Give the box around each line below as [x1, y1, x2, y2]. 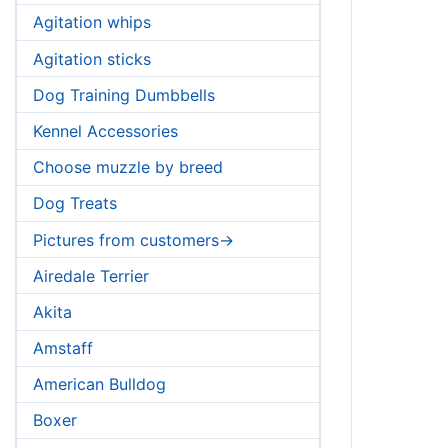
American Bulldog [33, 374, 166, 395]
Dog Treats [33, 193, 117, 214]
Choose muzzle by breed [33, 157, 223, 178]
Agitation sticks [33, 48, 151, 69]
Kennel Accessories [33, 120, 178, 141]
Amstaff [33, 338, 93, 359]
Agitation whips [33, 12, 151, 33]
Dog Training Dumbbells [33, 84, 215, 105]
